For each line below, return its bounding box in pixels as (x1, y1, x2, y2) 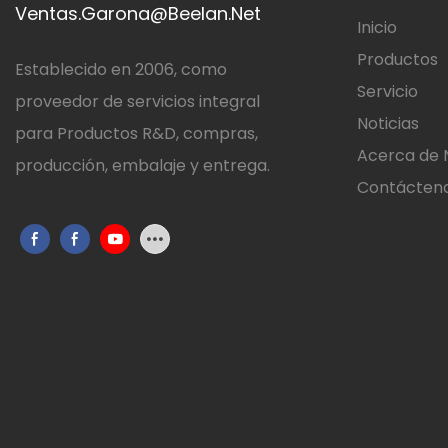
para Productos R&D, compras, (15, 121, 258, 145)
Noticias (356, 112, 419, 136)
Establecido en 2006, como (15, 57, 227, 81)
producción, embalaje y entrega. (15, 153, 278, 177)
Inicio (356, 16, 397, 40)
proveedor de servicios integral (15, 89, 260, 113)
